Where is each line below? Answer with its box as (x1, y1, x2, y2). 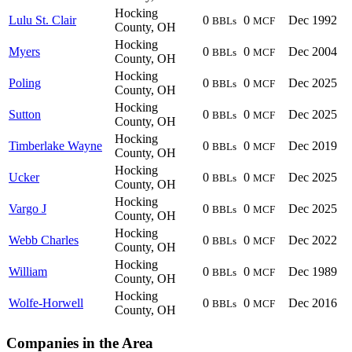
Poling (9, 76, 41, 90)
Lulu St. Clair (9, 13, 76, 27)
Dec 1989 (288, 265, 337, 279)
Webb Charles (9, 233, 79, 247)
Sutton (9, 108, 41, 122)
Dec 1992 (288, 13, 337, 27)
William (9, 265, 47, 279)
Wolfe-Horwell (9, 296, 83, 310)
